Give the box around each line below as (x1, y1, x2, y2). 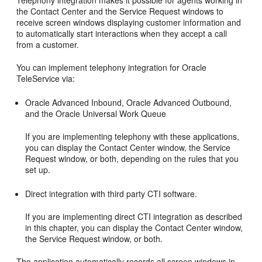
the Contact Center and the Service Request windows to (16, 5, 224, 17)
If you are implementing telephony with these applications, (25, 130, 240, 142)
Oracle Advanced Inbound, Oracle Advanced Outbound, (25, 96, 232, 108)
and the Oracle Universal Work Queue (25, 108, 167, 119)
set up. (25, 164, 51, 175)
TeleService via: (16, 73, 75, 84)
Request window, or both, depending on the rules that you (25, 153, 239, 164)
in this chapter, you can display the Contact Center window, (25, 222, 243, 233)
